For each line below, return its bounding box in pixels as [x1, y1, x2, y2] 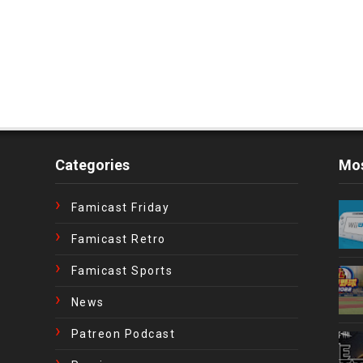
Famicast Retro [70, 233, 166, 246]
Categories [54, 156, 130, 173]
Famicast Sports [70, 264, 173, 277]
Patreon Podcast [70, 327, 176, 340]
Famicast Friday [70, 201, 170, 214]
